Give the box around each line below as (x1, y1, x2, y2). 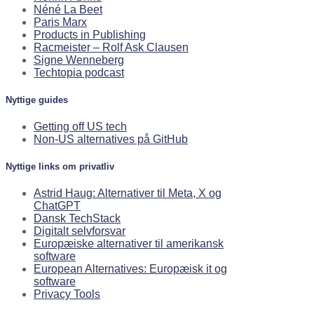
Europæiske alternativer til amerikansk (34, 238, 224, 250)
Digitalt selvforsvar (34, 225, 125, 238)
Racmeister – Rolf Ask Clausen (34, 41, 189, 53)
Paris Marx (34, 15, 87, 28)
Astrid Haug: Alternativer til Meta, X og (34, 187, 221, 200)
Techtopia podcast (34, 66, 124, 78)
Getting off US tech (34, 120, 127, 132)
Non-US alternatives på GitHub (34, 132, 188, 145)
